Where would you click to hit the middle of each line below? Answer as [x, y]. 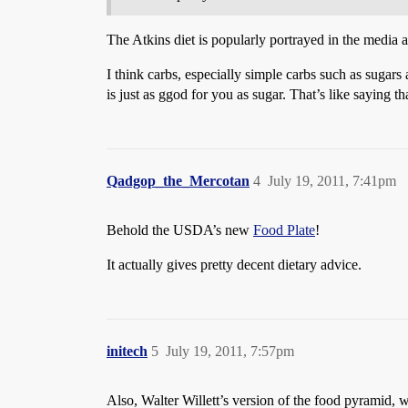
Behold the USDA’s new [180, 229]
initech [127, 351]
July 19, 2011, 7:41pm [332, 180]
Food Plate [284, 229]
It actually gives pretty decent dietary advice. [234, 264]
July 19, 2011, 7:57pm [230, 351]
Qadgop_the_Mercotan [178, 180]
